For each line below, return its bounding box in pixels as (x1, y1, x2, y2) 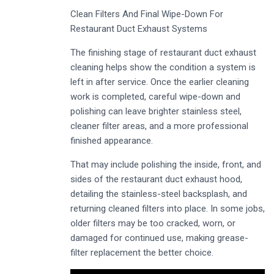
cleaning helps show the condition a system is (70, 61, 256, 73)
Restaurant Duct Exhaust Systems (70, 23, 207, 34)
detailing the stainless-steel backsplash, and (70, 188, 247, 199)
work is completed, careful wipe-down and (70, 91, 240, 102)
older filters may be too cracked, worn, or (70, 217, 235, 229)
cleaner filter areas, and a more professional (70, 120, 248, 131)
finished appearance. (70, 135, 153, 146)
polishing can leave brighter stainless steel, (70, 105, 242, 117)
